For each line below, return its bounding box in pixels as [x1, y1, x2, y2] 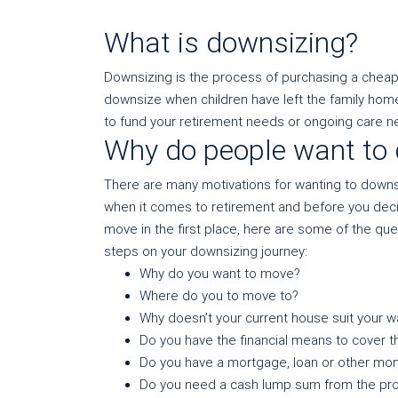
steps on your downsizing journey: [104, 243, 307, 259]
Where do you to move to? [139, 288, 298, 304]
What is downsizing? [104, 26, 358, 60]
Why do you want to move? [139, 266, 300, 282]
